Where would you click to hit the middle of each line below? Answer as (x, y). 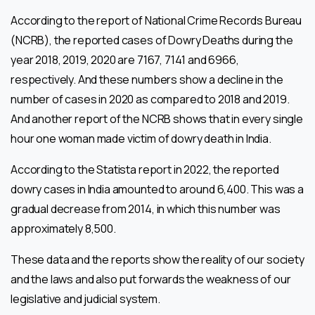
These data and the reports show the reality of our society (157, 259)
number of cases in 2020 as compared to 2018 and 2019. (150, 99)
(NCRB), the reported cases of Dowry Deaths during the (152, 40)
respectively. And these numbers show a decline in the (147, 79)
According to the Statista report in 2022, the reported (145, 169)
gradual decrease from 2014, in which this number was (146, 208)
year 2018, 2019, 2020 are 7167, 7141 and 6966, (125, 59)
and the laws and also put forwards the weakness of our (151, 279)
